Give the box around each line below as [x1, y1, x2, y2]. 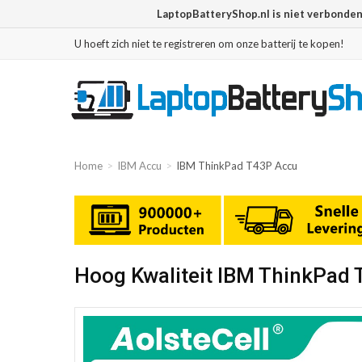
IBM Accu [117, 159, 162, 172]
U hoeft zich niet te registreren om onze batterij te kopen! [74, 37, 344, 50]
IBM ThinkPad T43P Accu [176, 159, 297, 172]
